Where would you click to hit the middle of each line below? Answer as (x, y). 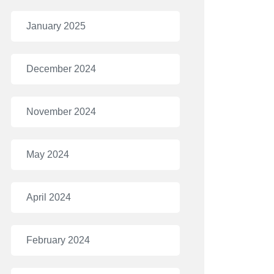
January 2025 (56, 26)
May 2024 (48, 154)
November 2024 (61, 112)
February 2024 (58, 240)
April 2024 (49, 197)
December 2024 (61, 69)
